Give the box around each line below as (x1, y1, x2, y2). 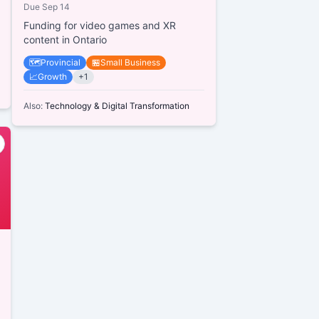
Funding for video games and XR (23, 19, 176, 31)
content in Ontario (23, 33, 107, 46)
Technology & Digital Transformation (45, 100, 189, 111)
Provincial (41, 56, 80, 68)
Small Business (100, 56, 160, 68)
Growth (38, 70, 67, 82)
